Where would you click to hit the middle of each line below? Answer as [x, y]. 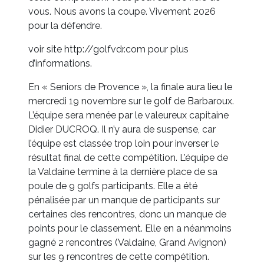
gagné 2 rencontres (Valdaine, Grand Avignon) [127, 243]
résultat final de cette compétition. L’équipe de [128, 158]
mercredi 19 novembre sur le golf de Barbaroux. [131, 101]
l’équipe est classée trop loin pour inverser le [123, 144]
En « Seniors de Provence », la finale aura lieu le [130, 87]
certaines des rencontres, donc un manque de [127, 214]
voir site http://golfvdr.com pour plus [108, 49]
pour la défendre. [65, 26]
